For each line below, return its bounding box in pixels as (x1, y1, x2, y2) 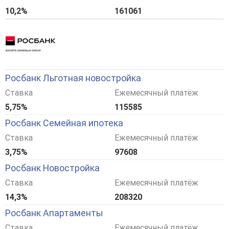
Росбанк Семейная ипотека (5, 118, 123, 129)
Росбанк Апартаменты (5, 208, 103, 219)
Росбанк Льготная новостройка (5, 73, 141, 84)
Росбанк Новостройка (5, 163, 100, 174)
